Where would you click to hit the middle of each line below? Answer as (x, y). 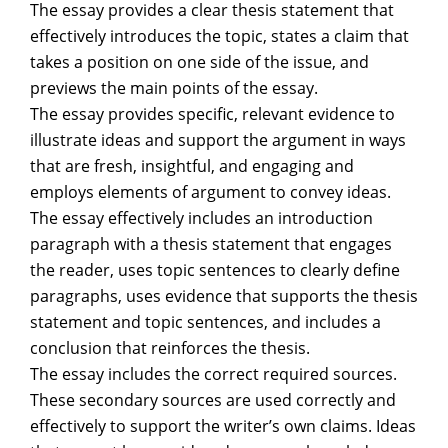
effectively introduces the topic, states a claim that (219, 36)
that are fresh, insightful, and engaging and (192, 166)
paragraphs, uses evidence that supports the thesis (224, 296)
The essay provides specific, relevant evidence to (212, 114)
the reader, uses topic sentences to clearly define (215, 270)
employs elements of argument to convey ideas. (210, 192)
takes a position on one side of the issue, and (199, 62)
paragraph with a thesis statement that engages (211, 244)
